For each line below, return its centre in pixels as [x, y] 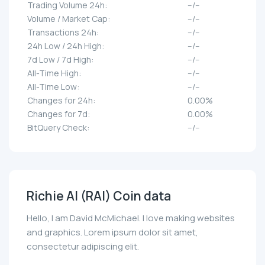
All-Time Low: [53, 87]
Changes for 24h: [61, 101]
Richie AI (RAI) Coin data [99, 196]
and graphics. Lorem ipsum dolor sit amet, [112, 232]
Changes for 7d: [59, 114]
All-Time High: [54, 73]
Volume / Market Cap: [69, 19]
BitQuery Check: [58, 128]
